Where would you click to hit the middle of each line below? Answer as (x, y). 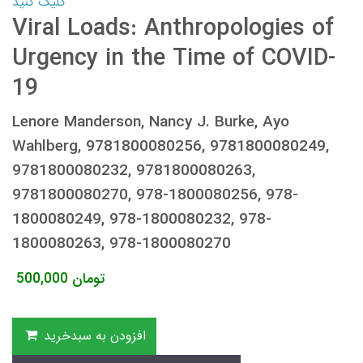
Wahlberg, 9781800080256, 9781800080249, (171, 147)
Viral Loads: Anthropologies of (173, 29)
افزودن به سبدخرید (94, 336)
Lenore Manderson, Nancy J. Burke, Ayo (151, 123)
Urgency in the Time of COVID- (174, 59)
